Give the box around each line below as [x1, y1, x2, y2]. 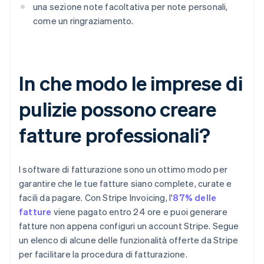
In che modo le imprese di [19, 70, 243, 96]
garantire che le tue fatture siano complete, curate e [19, 177, 232, 190]
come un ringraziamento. [33, 15, 134, 27]
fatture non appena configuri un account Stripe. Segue [19, 220, 239, 232]
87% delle [173, 192, 217, 204]
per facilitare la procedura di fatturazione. [19, 248, 187, 260]
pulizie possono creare [19, 96, 216, 122]
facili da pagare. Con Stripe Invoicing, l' [19, 192, 173, 204]
